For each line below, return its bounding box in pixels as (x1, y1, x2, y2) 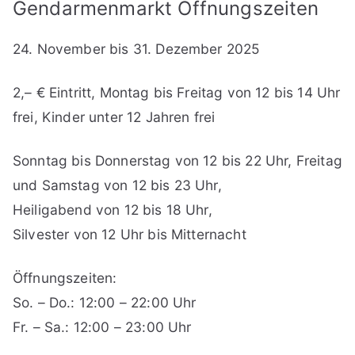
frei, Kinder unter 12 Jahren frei (13, 108, 216, 125)
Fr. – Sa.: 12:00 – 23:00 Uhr (13, 318, 192, 335)
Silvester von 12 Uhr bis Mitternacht (13, 225, 246, 242)
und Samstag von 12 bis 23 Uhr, (13, 176, 222, 193)
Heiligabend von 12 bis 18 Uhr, (13, 200, 212, 218)
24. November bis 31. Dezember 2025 (13, 40, 261, 57)
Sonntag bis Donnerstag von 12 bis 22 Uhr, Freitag (13, 151, 342, 169)
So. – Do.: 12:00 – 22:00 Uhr (13, 293, 197, 311)
